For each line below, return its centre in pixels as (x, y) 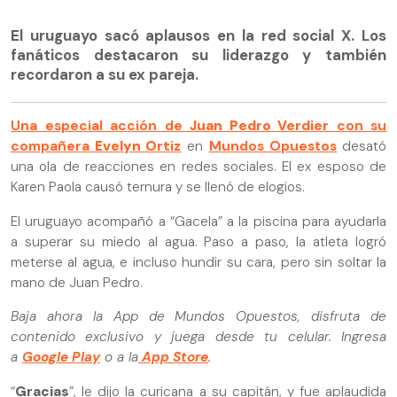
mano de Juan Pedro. (78, 282)
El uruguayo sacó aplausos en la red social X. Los (198, 35)
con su (358, 126)
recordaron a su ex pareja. (105, 74)
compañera (50, 147)
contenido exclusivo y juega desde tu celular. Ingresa (198, 337)
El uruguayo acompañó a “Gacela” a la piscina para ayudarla (198, 221)
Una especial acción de (100, 126)
